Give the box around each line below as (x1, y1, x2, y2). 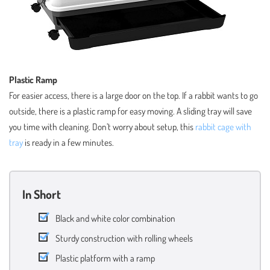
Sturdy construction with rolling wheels (55, 232, 193, 244)
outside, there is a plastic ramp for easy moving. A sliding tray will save (9, 105, 252, 117)
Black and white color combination (55, 212, 175, 224)
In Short (22, 186, 61, 202)
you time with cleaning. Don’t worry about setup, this (9, 121, 195, 133)
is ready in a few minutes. (23, 136, 114, 148)
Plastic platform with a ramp (55, 252, 155, 264)
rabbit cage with (195, 121, 251, 133)
